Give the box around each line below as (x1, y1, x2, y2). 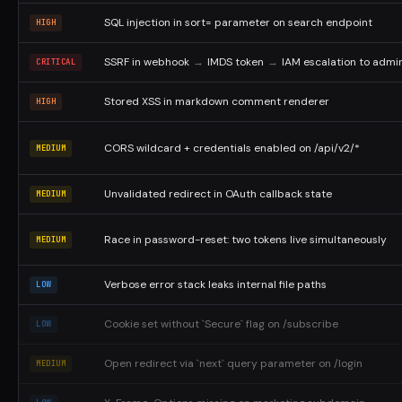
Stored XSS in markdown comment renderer (104, 94, 329, 109)
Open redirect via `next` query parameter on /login (104, 356, 363, 371)
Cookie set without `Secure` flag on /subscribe (104, 317, 338, 331)
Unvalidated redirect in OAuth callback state (104, 187, 332, 201)
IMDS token (207, 55, 264, 69)
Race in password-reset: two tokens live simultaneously (104, 232, 387, 247)
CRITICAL (36, 57, 76, 67)
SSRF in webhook (104, 55, 189, 69)
